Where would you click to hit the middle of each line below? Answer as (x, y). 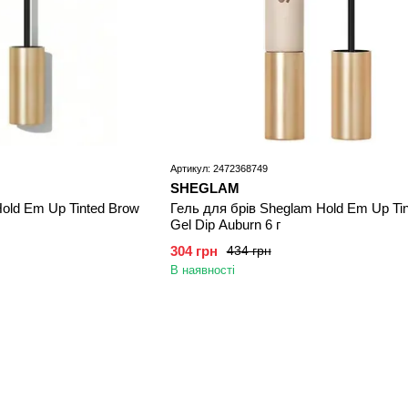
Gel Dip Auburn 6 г (225, 224)
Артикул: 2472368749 (219, 168)
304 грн (194, 250)
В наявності (202, 270)
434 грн (249, 251)
